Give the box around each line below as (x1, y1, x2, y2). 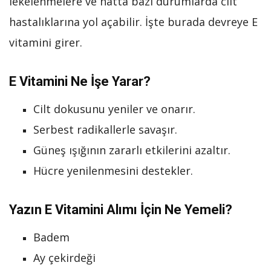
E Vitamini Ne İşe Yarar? (9, 73, 151, 89)
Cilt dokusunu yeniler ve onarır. (33, 101, 195, 116)
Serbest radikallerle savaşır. (33, 122, 177, 137)
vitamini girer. (9, 34, 82, 50)
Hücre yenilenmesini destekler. (33, 163, 193, 178)
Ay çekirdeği (33, 250, 96, 265)
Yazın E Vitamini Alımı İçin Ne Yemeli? (9, 201, 232, 217)
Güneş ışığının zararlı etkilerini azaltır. (33, 142, 230, 157)
